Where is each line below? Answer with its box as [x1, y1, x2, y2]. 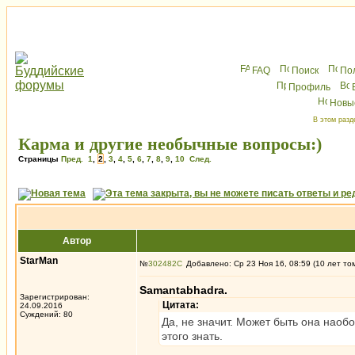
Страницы [18, 155, 61, 163]
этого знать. [162, 330, 223, 342]
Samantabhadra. [139, 284, 227, 296]
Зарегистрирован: [20, 292, 90, 301]
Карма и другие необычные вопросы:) [18, 134, 322, 154]
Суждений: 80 [20, 310, 73, 319]
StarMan [20, 255, 58, 266]
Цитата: [162, 300, 199, 311]
